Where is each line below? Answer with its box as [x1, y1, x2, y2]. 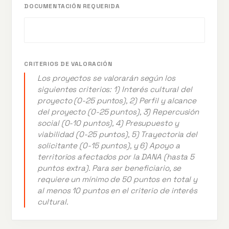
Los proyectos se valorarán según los [37, 73, 175, 83]
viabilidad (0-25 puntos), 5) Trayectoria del [37, 129, 197, 140]
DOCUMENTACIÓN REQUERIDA [24, 2, 120, 11]
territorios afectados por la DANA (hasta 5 [37, 152, 195, 162]
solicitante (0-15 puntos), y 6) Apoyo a [37, 141, 180, 151]
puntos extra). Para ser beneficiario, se [37, 163, 181, 173]
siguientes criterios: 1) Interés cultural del [37, 84, 192, 95]
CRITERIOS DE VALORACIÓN [24, 60, 112, 68]
